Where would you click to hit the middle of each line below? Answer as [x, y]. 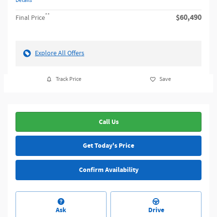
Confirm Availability [108, 170]
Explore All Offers [60, 53]
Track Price [68, 79]
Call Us [108, 122]
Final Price [30, 18]
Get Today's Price [108, 146]
